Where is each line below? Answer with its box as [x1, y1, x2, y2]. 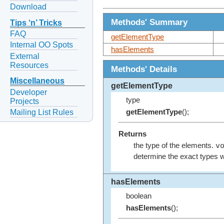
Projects [10, 96, 39, 105]
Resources [10, 60, 48, 69]
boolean [126, 192, 151, 200]
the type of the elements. [133, 141, 215, 150]
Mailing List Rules [10, 107, 73, 116]
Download [10, 2, 46, 11]
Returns [118, 130, 146, 138]
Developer [10, 87, 47, 96]
